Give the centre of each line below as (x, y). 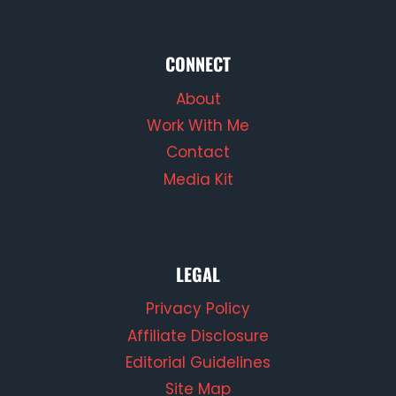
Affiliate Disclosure (198, 335)
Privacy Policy (198, 309)
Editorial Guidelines (198, 362)
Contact (198, 152)
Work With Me (198, 126)
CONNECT (198, 64)
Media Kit (198, 179)
